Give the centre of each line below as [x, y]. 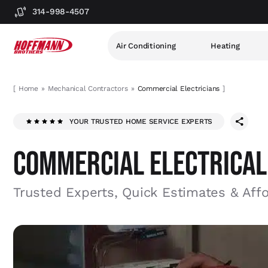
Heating [225, 46]
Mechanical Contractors [88, 89]
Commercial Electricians [179, 89]
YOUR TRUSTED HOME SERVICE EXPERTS [141, 121]
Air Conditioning [146, 46]
